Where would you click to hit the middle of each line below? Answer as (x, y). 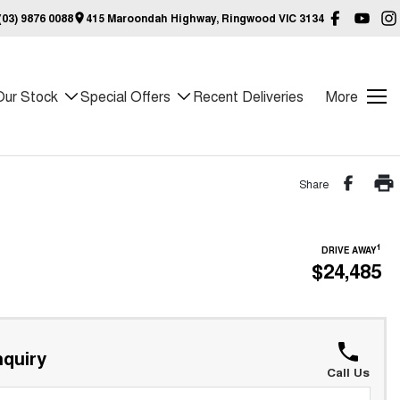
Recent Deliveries (248, 96)
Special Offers (125, 96)
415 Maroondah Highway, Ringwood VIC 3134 (205, 18)
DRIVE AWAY (349, 250)
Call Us (348, 372)
